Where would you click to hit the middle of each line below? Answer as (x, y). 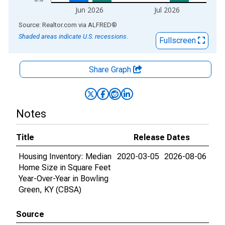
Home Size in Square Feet (65, 167)
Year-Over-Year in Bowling (64, 179)
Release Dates (162, 137)
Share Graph (111, 70)
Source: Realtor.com (48, 25)
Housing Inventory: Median (65, 156)
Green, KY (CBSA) (50, 190)
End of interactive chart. (50, 24)
